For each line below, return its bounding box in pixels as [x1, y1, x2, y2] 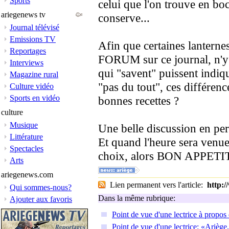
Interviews [10, 58, 43, 67]
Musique [10, 121, 38, 129]
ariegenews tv [1, 10, 45, 19]
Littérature [10, 132, 43, 141]
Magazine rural [10, 70, 58, 79]
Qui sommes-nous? [10, 183, 72, 192]
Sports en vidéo [10, 94, 60, 102]
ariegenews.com [1, 170, 53, 179]
